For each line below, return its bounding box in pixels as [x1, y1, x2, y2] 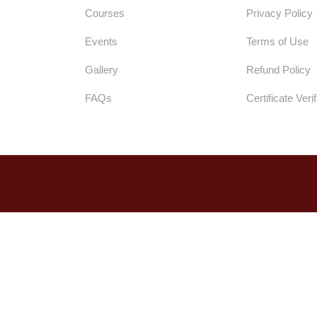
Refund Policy [246, 64, 311, 76]
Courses [85, 7, 125, 19]
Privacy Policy [246, 7, 313, 19]
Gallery [85, 64, 118, 76]
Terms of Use [246, 35, 309, 47]
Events [85, 35, 117, 47]
